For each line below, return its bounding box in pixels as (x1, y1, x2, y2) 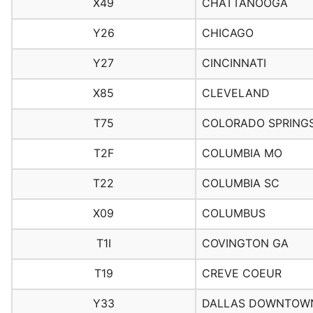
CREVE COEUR (201, 266, 282, 281)
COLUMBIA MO (201, 146, 282, 161)
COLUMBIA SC (201, 176, 279, 191)
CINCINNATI (201, 56, 266, 71)
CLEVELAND (201, 86, 270, 101)
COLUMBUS (201, 206, 265, 221)
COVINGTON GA (201, 236, 289, 251)
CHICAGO (201, 26, 254, 41)
